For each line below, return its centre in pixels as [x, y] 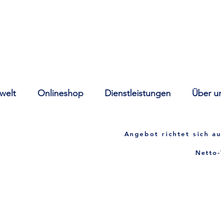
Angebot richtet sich [168, 134]
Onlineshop [60, 93]
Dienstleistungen [138, 93]
